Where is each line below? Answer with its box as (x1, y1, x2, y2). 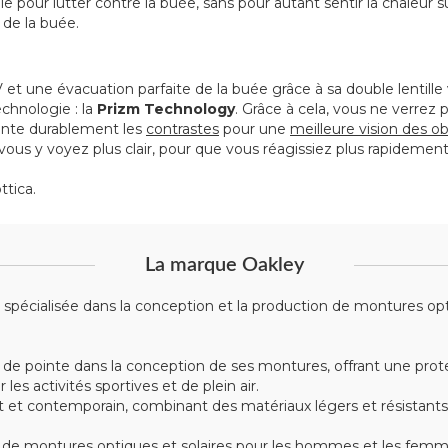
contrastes (146, 120, 219, 138)
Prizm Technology (97, 100, 235, 118)
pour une (219, 120, 290, 138)
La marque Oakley (144, 255, 304, 275)
